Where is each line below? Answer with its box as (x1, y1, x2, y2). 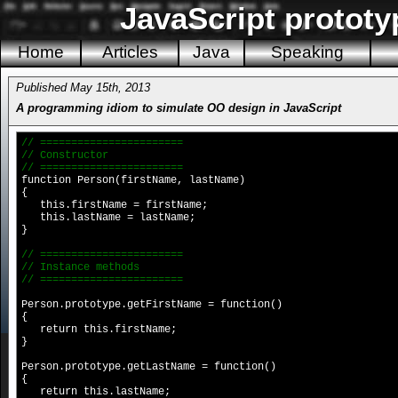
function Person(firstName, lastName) (21, 174, 245, 187)
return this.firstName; (21, 323, 177, 336)
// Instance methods (21, 261, 139, 274)
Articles (101, 43, 158, 61)
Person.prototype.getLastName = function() (21, 361, 276, 373)
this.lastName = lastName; (21, 211, 195, 224)
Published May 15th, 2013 (16, 81, 154, 94)
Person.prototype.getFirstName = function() (21, 298, 283, 311)
